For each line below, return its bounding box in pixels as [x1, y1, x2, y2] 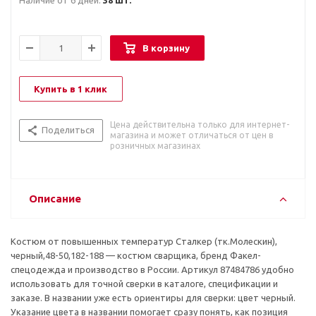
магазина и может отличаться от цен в [110, 130, 273, 140]
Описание [29, 193, 81, 205]
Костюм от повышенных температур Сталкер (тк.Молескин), [11, 236, 277, 247]
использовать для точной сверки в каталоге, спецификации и [11, 279, 278, 289]
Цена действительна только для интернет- [110, 120, 289, 130]
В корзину [142, 43, 190, 54]
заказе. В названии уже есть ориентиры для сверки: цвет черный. [11, 293, 296, 303]
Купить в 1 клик [34, 84, 107, 95]
